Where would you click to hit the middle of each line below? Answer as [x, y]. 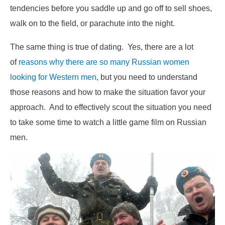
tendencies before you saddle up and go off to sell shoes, [111, 8]
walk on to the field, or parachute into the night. [92, 23]
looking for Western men [53, 77]
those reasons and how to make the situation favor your [108, 92]
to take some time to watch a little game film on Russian [108, 122]
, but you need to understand [147, 77]
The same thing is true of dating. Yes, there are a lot [102, 46]
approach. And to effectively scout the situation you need [111, 107]
